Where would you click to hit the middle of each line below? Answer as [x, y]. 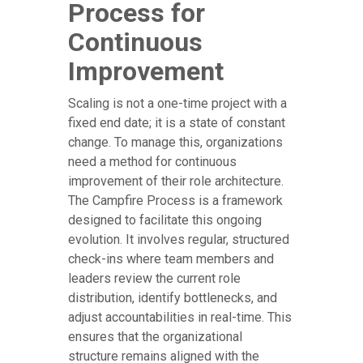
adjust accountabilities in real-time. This [180, 318]
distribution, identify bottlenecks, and [173, 298]
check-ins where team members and [171, 259]
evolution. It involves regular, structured [179, 240]
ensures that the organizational [155, 337]
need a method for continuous [152, 162]
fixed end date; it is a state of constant [177, 123]
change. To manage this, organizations [175, 143]
